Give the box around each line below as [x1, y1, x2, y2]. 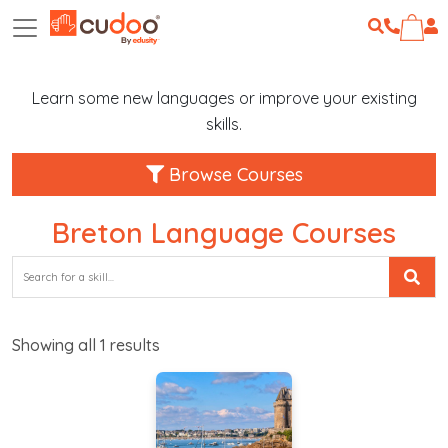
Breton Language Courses [52, 215, 396, 251]
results [106, 335, 160, 356]
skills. [206, 114, 242, 135]
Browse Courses [163, 163, 303, 187]
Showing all [12, 335, 100, 356]
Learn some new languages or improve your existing [31, 88, 417, 109]
